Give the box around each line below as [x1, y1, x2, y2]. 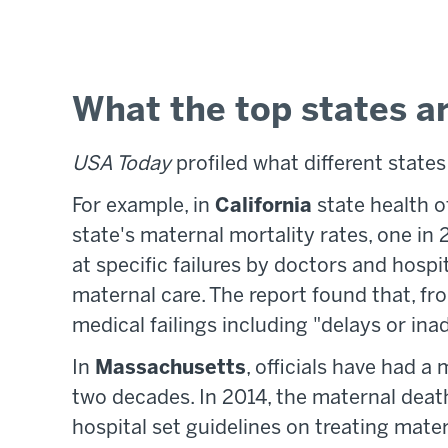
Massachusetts [95, 359, 246, 379]
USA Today [72, 155, 171, 175]
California [215, 197, 312, 217]
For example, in [72, 197, 215, 217]
